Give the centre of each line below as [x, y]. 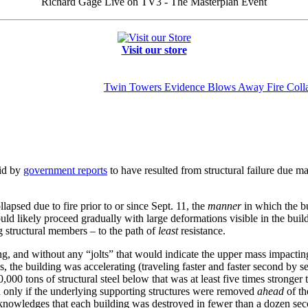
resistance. [202, 231]
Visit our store [154, 50]
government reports [65, 170]
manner [224, 206]
